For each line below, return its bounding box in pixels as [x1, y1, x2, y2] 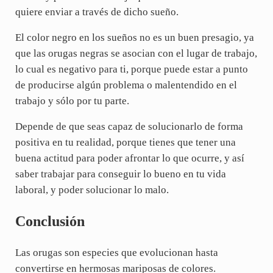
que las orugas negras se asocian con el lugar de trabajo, [15, 47, 257, 59]
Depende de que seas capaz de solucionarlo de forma [15, 120, 243, 132]
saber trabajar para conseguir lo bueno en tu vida [15, 168, 226, 180]
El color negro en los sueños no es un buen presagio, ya [15, 31, 254, 43]
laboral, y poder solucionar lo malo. [15, 183, 169, 196]
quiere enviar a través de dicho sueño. [15, 5, 179, 18]
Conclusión [15, 213, 85, 230]
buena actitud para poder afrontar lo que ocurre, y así [15, 152, 244, 164]
